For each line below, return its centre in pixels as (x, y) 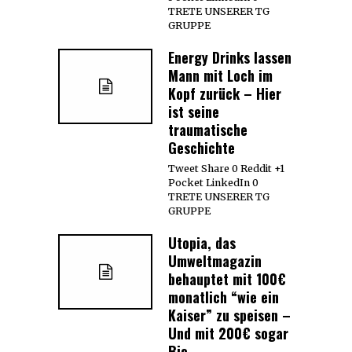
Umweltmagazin (215, 261)
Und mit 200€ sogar (228, 334)
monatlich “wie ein (224, 297)
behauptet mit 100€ (227, 279)
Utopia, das (202, 243)
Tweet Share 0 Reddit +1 (226, 169)
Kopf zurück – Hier (225, 94)
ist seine (194, 112)
